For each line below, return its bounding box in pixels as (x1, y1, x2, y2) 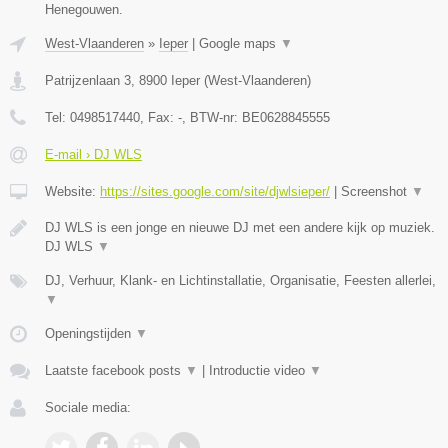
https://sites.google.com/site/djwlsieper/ (100, 183, 330, 199)
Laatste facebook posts (45, 362, 185, 378)
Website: (45, 183, 100, 199)
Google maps (199, 35, 280, 51)
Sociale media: (45, 399, 131, 415)
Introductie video (209, 362, 309, 378)
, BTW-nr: (182, 109, 242, 125)
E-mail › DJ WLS (45, 146, 142, 162)
